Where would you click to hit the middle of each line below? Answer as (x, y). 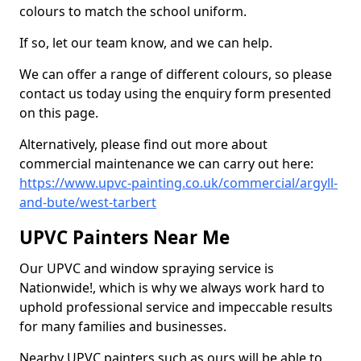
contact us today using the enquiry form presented (175, 93)
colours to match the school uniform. (133, 11)
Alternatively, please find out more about (143, 144)
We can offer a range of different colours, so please (176, 74)
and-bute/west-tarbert (88, 202)
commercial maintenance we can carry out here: (166, 164)
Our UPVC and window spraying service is (147, 268)
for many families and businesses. (124, 326)
